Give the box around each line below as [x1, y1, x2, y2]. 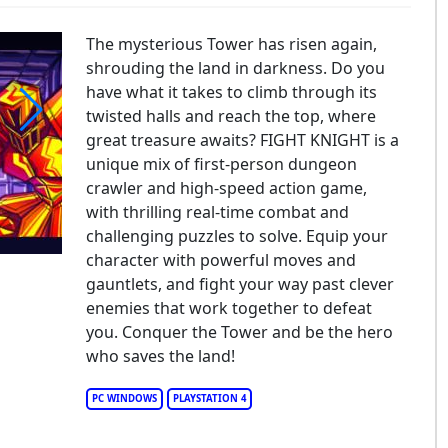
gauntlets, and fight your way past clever [85, 273, 394, 295]
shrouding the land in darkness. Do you [85, 57, 385, 79]
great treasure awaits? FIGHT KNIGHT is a [85, 129, 399, 151]
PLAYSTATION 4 [172, 392, 246, 405]
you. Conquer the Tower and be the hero [85, 321, 393, 343]
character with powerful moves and [85, 249, 356, 271]
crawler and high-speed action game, [85, 177, 367, 199]
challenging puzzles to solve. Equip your [85, 225, 388, 247]
